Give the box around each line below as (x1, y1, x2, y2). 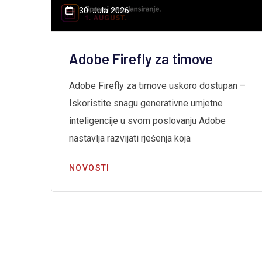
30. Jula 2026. (79, 5, 131, 16)
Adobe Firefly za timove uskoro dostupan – (69, 80, 246, 91)
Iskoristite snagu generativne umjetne (69, 98, 223, 109)
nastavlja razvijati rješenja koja (69, 133, 191, 144)
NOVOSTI (69, 163, 110, 173)
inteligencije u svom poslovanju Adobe (69, 115, 226, 126)
